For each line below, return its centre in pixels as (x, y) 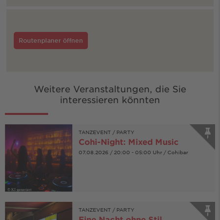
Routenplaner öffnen (51, 40)
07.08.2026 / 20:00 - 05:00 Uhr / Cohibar (133, 152)
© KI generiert (19, 190)
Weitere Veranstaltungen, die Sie (110, 89)
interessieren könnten (110, 99)
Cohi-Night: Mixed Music (128, 141)
